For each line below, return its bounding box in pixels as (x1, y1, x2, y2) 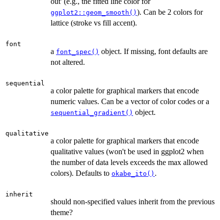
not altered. (51, 58, 85, 67)
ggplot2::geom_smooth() (51, 9, 137, 17)
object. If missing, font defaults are (99, 47, 208, 56)
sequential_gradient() (51, 109, 133, 117)
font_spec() (56, 48, 99, 56)
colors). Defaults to (51, 169, 111, 178)
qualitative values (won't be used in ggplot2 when (51, 147, 204, 156)
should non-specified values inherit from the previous (51, 197, 215, 206)
